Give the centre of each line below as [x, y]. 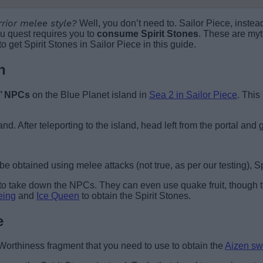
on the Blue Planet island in [90, 95]
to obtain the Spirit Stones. [135, 195]
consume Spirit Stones [148, 33]
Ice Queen [58, 195]
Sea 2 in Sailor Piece [193, 95]
